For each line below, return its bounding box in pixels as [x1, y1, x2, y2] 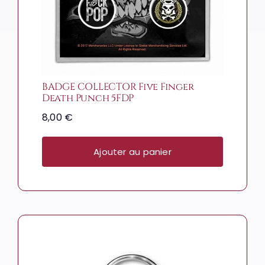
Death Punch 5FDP [41, 92, 134, 105]
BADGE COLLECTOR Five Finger [41, 80, 194, 94]
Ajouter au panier [93, 146, 172, 159]
